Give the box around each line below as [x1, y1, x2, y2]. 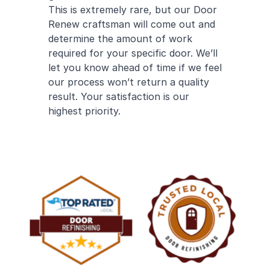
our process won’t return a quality [48, 76, 209, 88]
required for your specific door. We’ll [48, 47, 218, 59]
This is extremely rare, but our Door [48, 4, 217, 16]
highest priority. [48, 105, 121, 117]
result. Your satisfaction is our [48, 90, 189, 102]
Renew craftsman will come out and [48, 18, 215, 30]
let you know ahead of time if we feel [48, 61, 222, 74]
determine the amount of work [48, 33, 192, 45]
